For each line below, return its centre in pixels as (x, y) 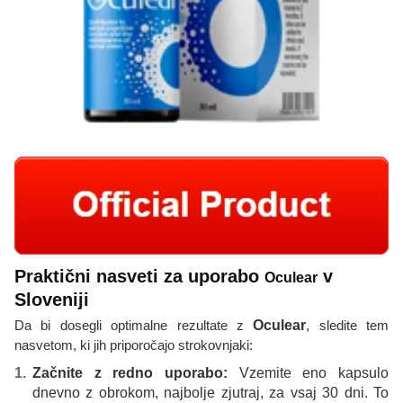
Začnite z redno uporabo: (130, 373)
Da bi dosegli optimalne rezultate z (134, 326)
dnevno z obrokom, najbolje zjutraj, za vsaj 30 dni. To (210, 393)
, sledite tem (347, 326)
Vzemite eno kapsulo (308, 373)
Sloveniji (52, 300)
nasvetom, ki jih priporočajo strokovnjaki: (134, 345)
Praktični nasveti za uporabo (139, 277)
